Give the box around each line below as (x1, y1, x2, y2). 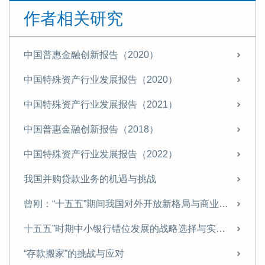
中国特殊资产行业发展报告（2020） (24, 75, 177, 85)
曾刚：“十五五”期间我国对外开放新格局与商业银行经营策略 (219, 199, 228, 209)
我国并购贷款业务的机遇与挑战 (24, 174, 156, 185)
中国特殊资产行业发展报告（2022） (24, 149, 177, 160)
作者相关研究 (24, 9, 123, 28)
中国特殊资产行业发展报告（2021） (24, 99, 177, 110)
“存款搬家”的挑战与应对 (24, 248, 124, 259)
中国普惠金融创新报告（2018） (24, 124, 159, 135)
